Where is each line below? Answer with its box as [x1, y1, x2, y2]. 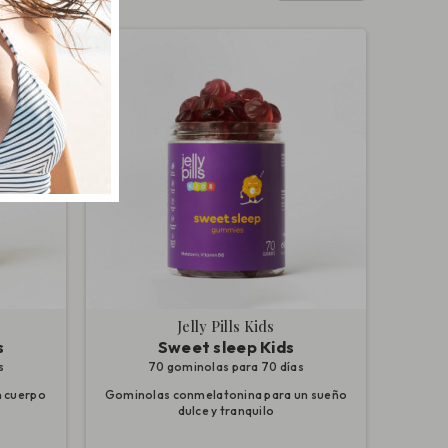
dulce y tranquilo [177, 402, 275, 418]
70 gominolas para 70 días [147, 358, 304, 374]
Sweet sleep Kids [157, 336, 295, 357]
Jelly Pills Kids [177, 316, 275, 336]
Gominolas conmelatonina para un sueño [104, 386, 348, 402]
